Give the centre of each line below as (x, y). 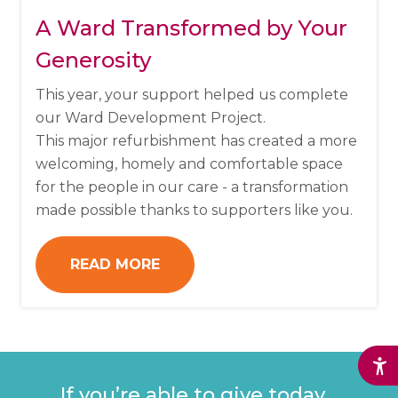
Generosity (93, 60)
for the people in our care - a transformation (192, 187)
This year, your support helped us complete (192, 94)
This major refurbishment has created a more (196, 140)
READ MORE (115, 264)
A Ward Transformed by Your (191, 28)
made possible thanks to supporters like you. (194, 210)
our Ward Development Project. (151, 117)
